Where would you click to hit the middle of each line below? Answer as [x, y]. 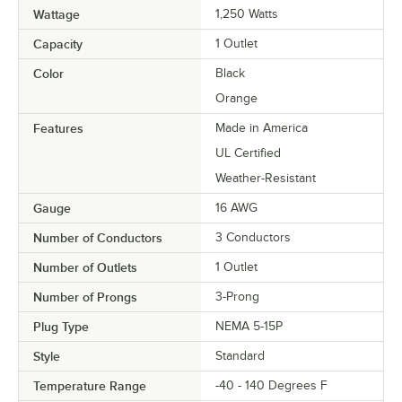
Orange [236, 99]
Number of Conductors [98, 238]
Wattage [57, 15]
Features [58, 129]
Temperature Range [90, 386]
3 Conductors [253, 238]
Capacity [58, 44]
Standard [240, 356]
